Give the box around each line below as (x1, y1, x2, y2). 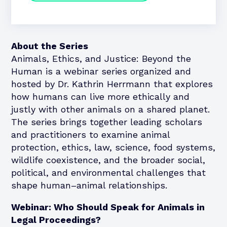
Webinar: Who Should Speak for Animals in (11, 201, 205, 212)
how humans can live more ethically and (11, 91, 190, 102)
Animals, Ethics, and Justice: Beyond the (11, 53, 192, 64)
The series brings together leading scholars (11, 116, 203, 127)
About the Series (11, 40, 89, 51)
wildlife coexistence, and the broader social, (11, 154, 206, 165)
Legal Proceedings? (11, 214, 101, 225)
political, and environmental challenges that (11, 167, 206, 178)
